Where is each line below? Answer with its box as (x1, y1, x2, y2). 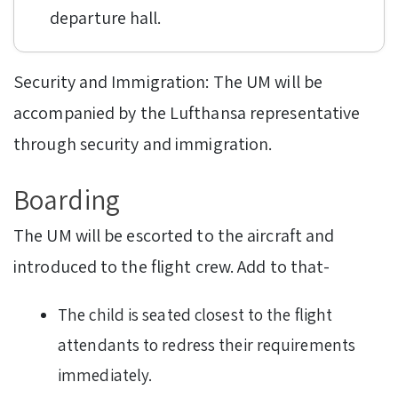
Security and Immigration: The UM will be (13, 70, 323, 94)
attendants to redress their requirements (58, 334, 356, 356)
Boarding (13, 181, 125, 219)
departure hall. (50, 6, 165, 30)
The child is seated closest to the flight (58, 304, 333, 326)
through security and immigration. (13, 132, 273, 156)
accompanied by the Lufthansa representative (13, 101, 361, 125)
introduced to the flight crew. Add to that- (13, 255, 330, 279)
